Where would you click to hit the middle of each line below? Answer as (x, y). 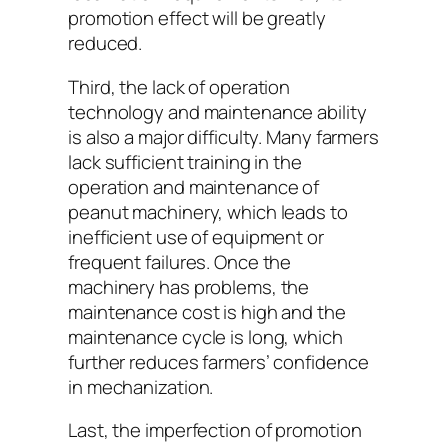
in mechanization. (141, 386)
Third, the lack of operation (179, 86)
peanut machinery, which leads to (208, 211)
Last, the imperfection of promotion (215, 430)
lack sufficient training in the (185, 161)
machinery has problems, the (189, 286)
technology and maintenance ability (217, 111)
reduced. (105, 43)
